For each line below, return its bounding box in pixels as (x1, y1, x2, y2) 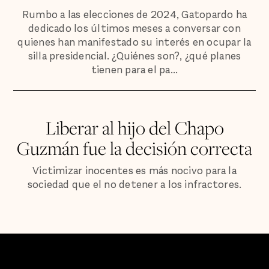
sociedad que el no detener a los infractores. (27, 177, 242, 192)
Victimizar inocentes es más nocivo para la (32, 163, 237, 178)
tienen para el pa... (91, 62, 178, 77)
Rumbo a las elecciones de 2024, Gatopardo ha (22, 7, 247, 22)
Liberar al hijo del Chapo (45, 115, 224, 141)
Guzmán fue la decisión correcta (17, 136, 252, 161)
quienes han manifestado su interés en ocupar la (17, 35, 252, 49)
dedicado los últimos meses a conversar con (28, 21, 241, 35)
